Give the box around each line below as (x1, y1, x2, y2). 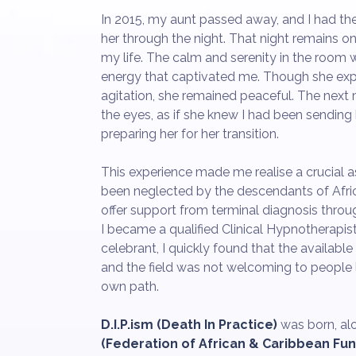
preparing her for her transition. (101, 126, 279, 141)
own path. (101, 279, 159, 294)
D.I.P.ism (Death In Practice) (101, 317, 277, 332)
